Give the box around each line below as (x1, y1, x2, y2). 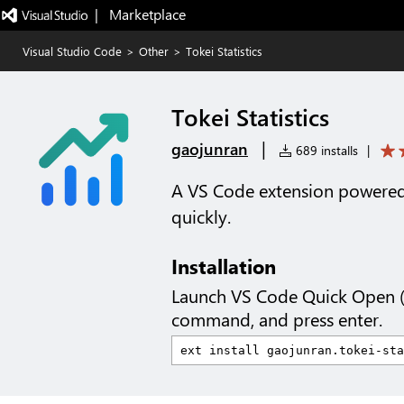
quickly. (171, 205, 231, 228)
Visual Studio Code (23, 43, 122, 59)
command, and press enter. (171, 308, 382, 331)
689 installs (292, 142, 358, 159)
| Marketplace (94, 5, 186, 23)
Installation (171, 252, 276, 280)
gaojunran (171, 138, 248, 160)
